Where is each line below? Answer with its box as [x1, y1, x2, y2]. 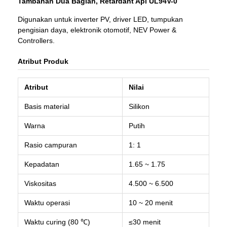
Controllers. [18, 36, 55, 45]
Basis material [24, 102, 69, 111]
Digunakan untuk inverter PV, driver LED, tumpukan [18, 15, 183, 24]
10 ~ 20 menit [129, 199, 173, 207]
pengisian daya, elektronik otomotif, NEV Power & [18, 26, 176, 34]
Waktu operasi [24, 199, 70, 207]
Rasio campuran [24, 141, 77, 149]
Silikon [129, 102, 149, 111]
